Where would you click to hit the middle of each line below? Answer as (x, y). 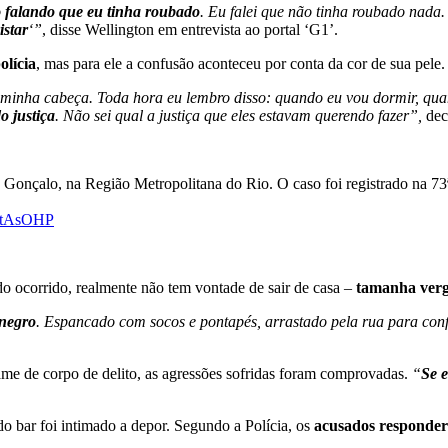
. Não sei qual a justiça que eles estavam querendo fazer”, (238, 116)
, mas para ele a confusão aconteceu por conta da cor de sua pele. (240, 64)
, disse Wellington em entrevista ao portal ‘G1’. (190, 30)
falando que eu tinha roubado (102, 12)
